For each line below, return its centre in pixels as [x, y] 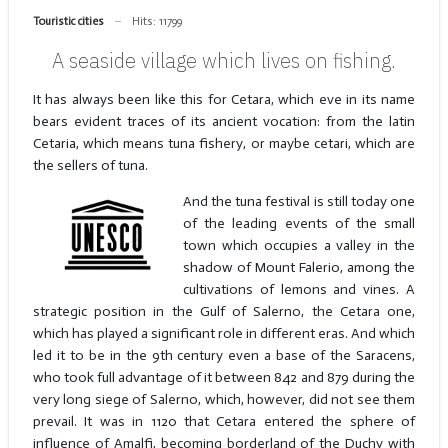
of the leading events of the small [299, 224]
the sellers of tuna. [90, 166]
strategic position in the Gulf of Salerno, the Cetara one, [224, 312]
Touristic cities [68, 20]
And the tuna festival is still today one [299, 202]
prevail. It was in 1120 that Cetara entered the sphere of [224, 422]
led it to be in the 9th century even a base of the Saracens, [224, 356]
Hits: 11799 [156, 20]
